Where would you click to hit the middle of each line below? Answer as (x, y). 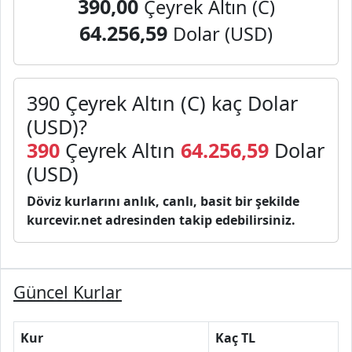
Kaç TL (235, 338)
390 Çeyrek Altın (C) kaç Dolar (162, 103)
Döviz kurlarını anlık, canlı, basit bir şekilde (163, 201)
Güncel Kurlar (68, 292)
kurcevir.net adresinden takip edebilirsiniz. (161, 220)
